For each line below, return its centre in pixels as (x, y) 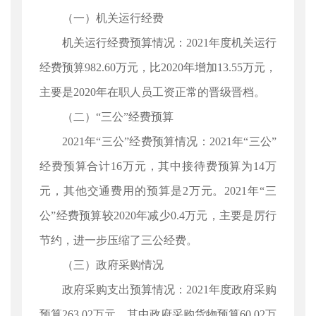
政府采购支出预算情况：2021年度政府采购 (169, 290)
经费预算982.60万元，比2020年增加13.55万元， (158, 67)
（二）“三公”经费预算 (118, 117)
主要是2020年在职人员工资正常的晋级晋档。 (152, 92)
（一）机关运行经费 (113, 18)
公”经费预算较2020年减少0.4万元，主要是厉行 (158, 215)
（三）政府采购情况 (113, 265)
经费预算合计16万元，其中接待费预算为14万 (158, 166)
